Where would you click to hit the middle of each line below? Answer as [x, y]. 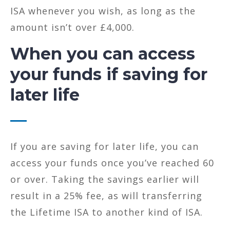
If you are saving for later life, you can [104, 146]
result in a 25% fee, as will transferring [106, 195]
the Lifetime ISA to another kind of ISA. [107, 212]
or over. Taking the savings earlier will [105, 179]
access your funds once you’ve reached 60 [112, 162]
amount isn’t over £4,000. [72, 27]
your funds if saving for [109, 74]
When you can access [103, 53]
